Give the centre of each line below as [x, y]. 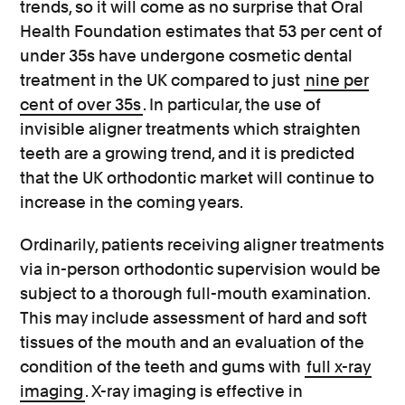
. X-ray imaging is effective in [194, 391]
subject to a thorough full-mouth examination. [195, 293]
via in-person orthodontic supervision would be [201, 269]
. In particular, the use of [232, 104]
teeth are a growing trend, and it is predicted [188, 153]
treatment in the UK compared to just [162, 80]
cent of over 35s [81, 104]
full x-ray [339, 367]
